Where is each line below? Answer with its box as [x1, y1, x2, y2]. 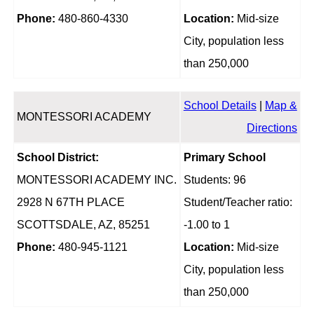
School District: [16, 151, 99, 164]
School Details [183, 100, 257, 112]
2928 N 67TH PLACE [16, 196, 125, 209]
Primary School [183, 151, 266, 164]
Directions [246, 122, 297, 135]
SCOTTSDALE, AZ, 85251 [16, 219, 150, 231]
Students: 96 [183, 174, 246, 186]
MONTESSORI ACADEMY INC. [16, 174, 177, 186]
